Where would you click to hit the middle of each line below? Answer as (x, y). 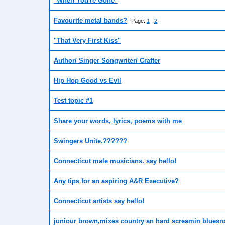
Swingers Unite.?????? (90, 141)
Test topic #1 (73, 101)
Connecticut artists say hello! (99, 201)
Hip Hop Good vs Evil (87, 81)
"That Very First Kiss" (87, 41)
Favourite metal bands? (90, 21)
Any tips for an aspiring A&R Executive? (116, 181)
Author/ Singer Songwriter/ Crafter (107, 61)
